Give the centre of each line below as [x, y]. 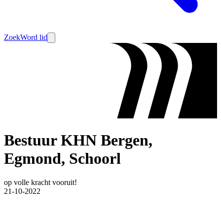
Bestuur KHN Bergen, [78, 140]
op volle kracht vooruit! [40, 183]
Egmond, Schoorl [62, 158]
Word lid [34, 37]
